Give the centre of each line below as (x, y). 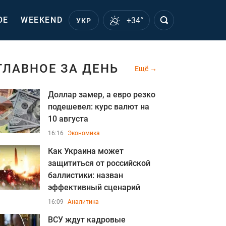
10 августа (68, 119)
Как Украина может (86, 151)
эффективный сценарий (94, 187)
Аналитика (83, 202)
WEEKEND (42, 20)
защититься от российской (99, 163)
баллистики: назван (86, 175)
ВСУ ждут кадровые (87, 220)
